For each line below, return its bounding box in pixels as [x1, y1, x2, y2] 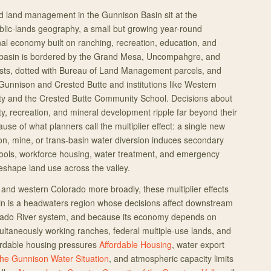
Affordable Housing [99, 238, 172, 250]
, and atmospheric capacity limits [109, 252, 233, 264]
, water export [172, 238, 224, 250]
